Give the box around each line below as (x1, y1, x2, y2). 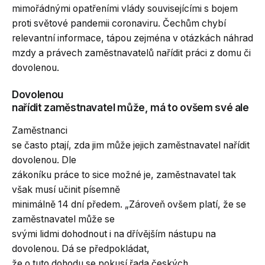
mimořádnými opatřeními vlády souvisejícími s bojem (12, 2, 238, 14)
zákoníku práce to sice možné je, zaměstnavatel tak (12, 169, 236, 180)
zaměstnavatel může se (12, 214, 115, 225)
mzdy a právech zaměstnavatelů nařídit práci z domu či (12, 47, 251, 59)
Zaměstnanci (12, 125, 67, 136)
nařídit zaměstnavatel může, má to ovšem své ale (12, 101, 249, 114)
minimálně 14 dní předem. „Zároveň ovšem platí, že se (12, 199, 246, 210)
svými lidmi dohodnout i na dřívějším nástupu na (12, 228, 216, 240)
